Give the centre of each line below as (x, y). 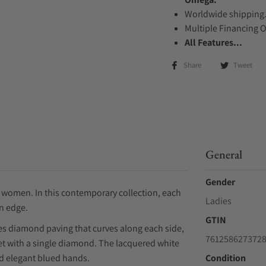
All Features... (213, 42)
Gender (220, 182)
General (224, 154)
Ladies (218, 201)
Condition (225, 258)
